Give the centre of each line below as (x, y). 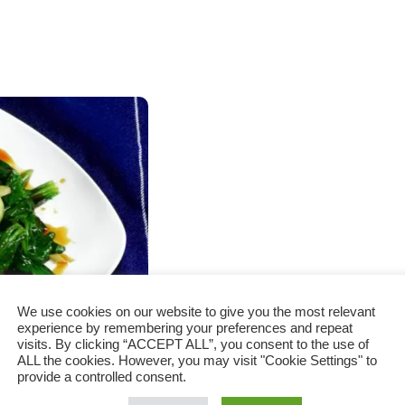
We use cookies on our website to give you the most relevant (196, 312)
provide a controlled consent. (102, 377)
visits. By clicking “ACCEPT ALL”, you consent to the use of (193, 344)
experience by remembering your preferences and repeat (185, 328)
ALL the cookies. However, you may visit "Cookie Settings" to (197, 361)
